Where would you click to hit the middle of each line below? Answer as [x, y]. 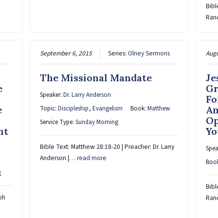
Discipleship [73, 108]
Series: [118, 53]
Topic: [49, 108]
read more [92, 158]
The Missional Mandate [96, 77]
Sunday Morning [97, 122]
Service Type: [58, 122]
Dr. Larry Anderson [87, 95]
